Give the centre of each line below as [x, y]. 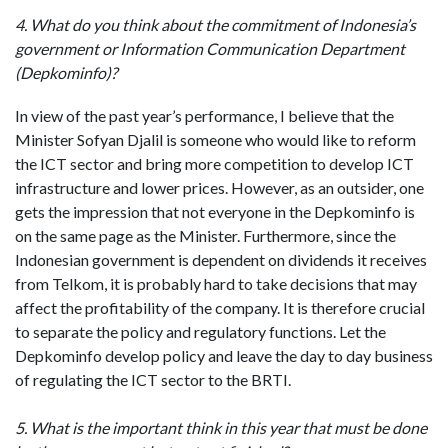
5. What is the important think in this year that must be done [221, 428]
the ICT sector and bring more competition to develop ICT [214, 164]
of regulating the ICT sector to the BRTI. [153, 380]
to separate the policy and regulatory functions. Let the [200, 332]
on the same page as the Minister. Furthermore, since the [205, 236]
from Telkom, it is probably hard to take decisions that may [216, 284]
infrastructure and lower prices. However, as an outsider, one [219, 188]
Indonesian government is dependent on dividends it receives [221, 260]
